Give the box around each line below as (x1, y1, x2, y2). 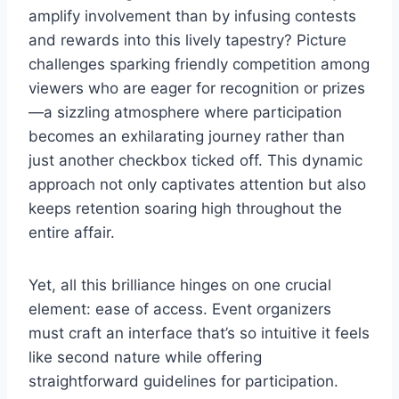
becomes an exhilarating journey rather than (28, 126, 345, 145)
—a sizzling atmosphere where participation (28, 102, 342, 121)
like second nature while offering (28, 347, 262, 366)
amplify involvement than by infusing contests (28, 6, 356, 25)
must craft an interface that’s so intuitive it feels (28, 323, 370, 342)
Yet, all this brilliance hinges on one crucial (28, 275, 331, 294)
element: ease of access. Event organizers (28, 299, 331, 318)
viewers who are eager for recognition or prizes (28, 78, 365, 97)
